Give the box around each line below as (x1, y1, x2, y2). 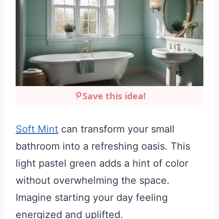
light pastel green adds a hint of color (16, 157, 188, 169)
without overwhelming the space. (16, 174, 170, 186)
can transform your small (58, 123, 175, 135)
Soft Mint (16, 123, 58, 135)
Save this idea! (82, 89, 146, 102)
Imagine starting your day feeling (16, 191, 168, 203)
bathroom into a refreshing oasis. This (16, 140, 190, 152)
